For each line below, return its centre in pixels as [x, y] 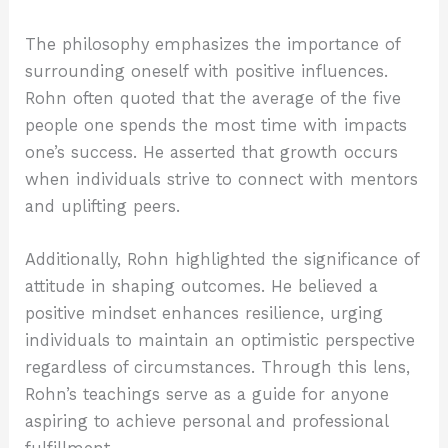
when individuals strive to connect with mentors [222, 179]
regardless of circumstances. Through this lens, [218, 367]
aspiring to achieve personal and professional [207, 421]
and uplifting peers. [103, 206]
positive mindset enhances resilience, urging [204, 313]
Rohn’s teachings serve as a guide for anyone [207, 394]
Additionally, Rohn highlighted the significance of [222, 259]
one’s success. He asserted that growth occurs [212, 152]
